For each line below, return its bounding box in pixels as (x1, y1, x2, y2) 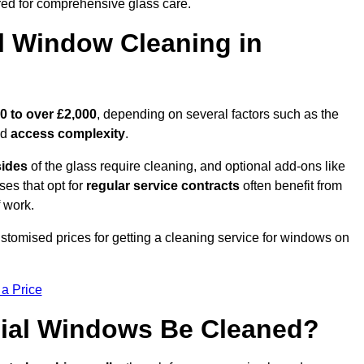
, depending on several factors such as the (97, 107, 339, 122)
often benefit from (240, 179, 342, 193)
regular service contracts (86, 179, 240, 193)
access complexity (11, 127, 125, 141)
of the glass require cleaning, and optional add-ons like (28, 159, 345, 174)
